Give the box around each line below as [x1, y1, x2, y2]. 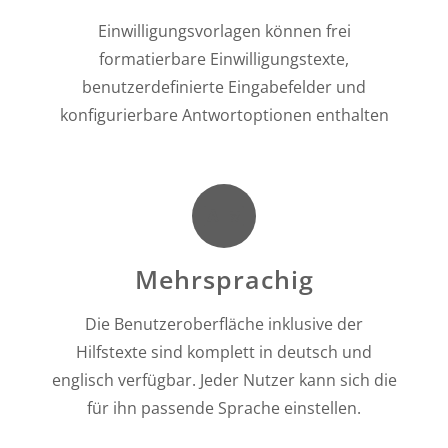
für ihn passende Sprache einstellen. [87, 397, 361, 420]
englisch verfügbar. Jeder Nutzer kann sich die [51, 369, 397, 392]
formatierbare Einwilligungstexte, [99, 48, 349, 71]
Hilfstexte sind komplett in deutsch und [76, 341, 372, 364]
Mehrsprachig [134, 262, 314, 297]
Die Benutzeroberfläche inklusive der [85, 313, 363, 336]
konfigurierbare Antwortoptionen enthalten [59, 104, 389, 127]
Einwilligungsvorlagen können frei [97, 20, 351, 43]
